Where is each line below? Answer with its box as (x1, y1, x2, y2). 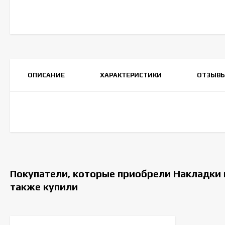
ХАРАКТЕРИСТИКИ (100, 71, 162, 79)
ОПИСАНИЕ (28, 71, 65, 79)
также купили (10, 181, 78, 192)
